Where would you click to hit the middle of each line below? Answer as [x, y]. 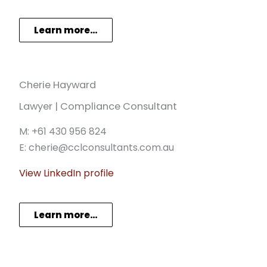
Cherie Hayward [58, 85]
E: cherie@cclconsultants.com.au [97, 148]
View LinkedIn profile [68, 173]
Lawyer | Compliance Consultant [98, 107]
